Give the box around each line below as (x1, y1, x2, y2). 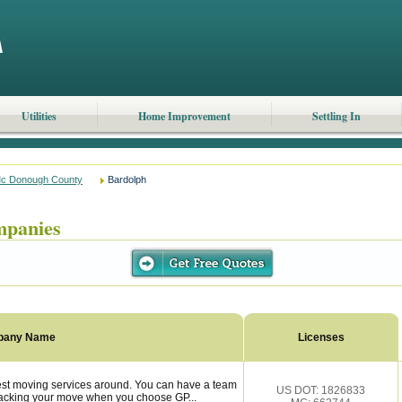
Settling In (311, 109, 361, 124)
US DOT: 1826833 (275, 384, 365, 397)
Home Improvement (137, 109, 231, 124)
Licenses (298, 331, 345, 344)
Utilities (21, 109, 57, 124)
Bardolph (108, 174, 146, 185)
